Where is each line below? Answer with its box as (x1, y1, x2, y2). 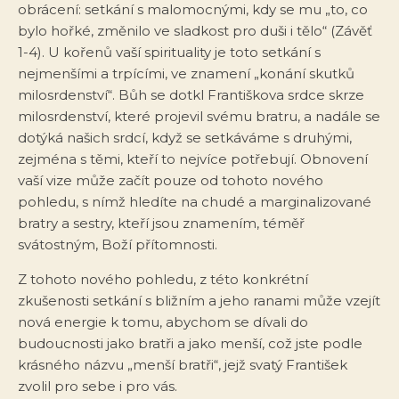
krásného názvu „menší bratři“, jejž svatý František (18, 355, 347, 373)
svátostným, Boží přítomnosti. (18, 235, 217, 253)
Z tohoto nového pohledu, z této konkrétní (18, 270, 308, 288)
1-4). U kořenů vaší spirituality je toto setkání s (18, 43, 321, 61)
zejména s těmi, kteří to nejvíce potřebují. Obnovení (18, 150, 368, 167)
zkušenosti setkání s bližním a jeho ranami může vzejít (18, 291, 380, 309)
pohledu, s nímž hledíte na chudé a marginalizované (18, 192, 371, 210)
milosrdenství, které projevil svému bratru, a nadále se (18, 107, 380, 125)
